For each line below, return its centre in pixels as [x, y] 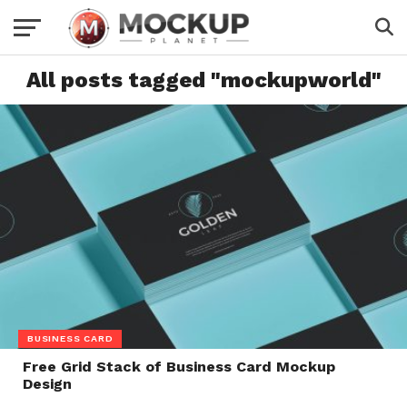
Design [47, 383]
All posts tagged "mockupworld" [203, 80]
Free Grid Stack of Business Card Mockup [179, 366]
